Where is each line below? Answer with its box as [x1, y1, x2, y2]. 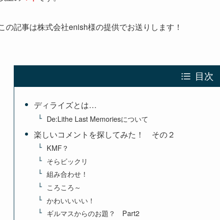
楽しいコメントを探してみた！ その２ [34, 128, 176, 140]
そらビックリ [46, 155, 88, 166]
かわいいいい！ [46, 194, 95, 205]
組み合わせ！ [46, 168, 88, 179]
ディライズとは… [34, 99, 97, 111]
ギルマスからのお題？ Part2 [46, 208, 139, 219]
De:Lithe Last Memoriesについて [46, 113, 148, 124]
